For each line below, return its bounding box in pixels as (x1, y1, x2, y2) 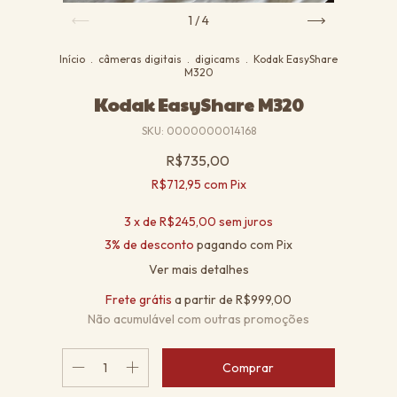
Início (59, 52, 85, 66)
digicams (195, 52, 240, 66)
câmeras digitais (98, 52, 182, 66)
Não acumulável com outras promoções (88, 311, 309, 328)
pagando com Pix (194, 237, 292, 253)
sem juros (219, 214, 273, 230)
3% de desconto (105, 237, 194, 253)
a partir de (175, 292, 236, 308)
